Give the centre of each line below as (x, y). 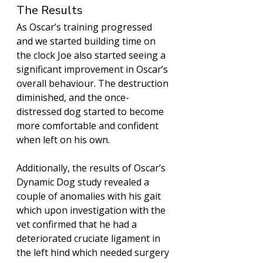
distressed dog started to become (91, 112)
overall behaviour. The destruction (94, 84)
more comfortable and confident (89, 126)
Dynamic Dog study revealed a (84, 182)
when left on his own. (64, 140)
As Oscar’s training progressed (85, 27)
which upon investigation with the (92, 210)
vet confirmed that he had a (78, 225)
